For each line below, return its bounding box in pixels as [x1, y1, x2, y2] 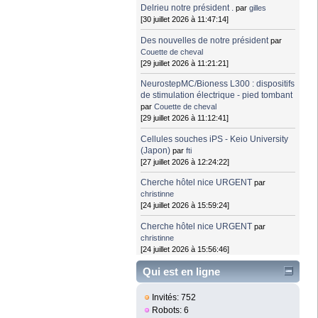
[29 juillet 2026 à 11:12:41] [141, 114, 229, 123]
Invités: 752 [150, 292, 197, 303]
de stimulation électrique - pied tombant [141, 90, 293, 101]
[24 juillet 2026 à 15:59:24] [141, 201, 230, 210]
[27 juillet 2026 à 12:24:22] [141, 157, 230, 166]
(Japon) [141, 145, 171, 155]
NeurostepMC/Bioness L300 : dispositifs [141, 79, 295, 89]
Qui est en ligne [143, 265, 220, 278]
